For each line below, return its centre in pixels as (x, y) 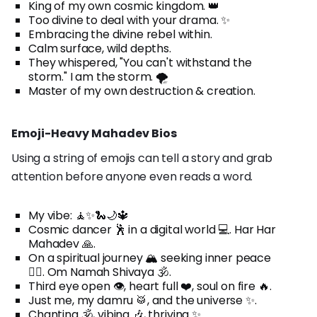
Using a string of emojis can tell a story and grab (142, 158)
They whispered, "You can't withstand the (140, 62)
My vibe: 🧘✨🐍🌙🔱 (79, 215)
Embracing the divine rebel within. (120, 34)
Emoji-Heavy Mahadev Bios (94, 133)
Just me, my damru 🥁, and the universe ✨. (143, 300)
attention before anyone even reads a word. (132, 176)
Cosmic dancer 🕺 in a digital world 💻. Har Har (152, 229)
